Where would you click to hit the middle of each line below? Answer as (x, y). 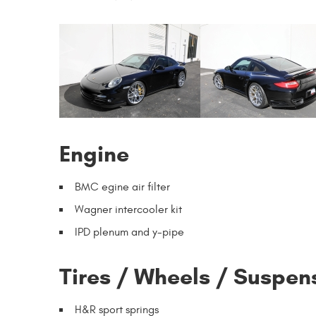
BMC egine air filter (122, 187)
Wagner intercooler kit (128, 209)
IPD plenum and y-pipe (129, 232)
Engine (94, 154)
